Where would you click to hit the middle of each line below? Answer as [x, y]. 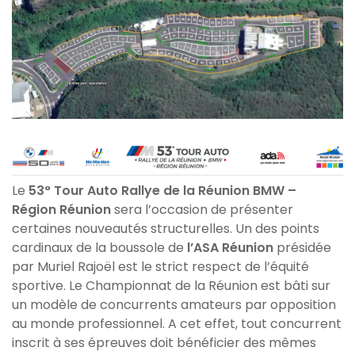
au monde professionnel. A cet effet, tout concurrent [177, 323]
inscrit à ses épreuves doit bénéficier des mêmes [164, 342]
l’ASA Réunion [232, 247]
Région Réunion [63, 209]
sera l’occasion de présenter [204, 209]
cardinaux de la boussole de [99, 247]
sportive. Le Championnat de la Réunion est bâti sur [171, 285]
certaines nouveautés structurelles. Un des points [166, 228]
